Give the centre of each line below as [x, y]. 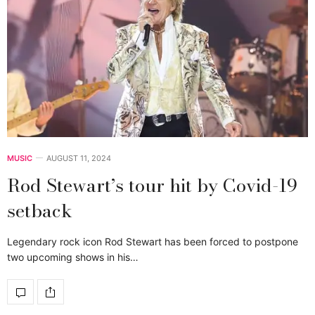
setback [40, 211]
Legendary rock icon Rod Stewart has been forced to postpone [153, 242]
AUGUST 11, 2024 [79, 159]
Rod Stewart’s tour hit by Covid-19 [152, 186]
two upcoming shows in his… [73, 257]
